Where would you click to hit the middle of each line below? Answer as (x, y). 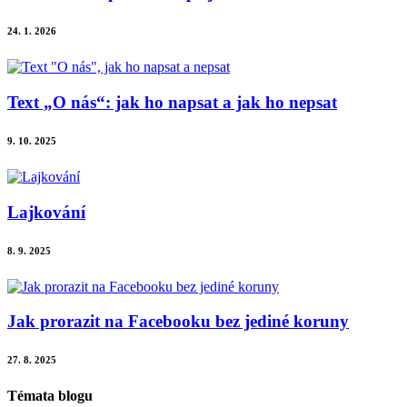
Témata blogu (50, 396)
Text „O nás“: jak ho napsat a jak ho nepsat (172, 102)
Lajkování (46, 212)
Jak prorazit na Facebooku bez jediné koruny (178, 322)
